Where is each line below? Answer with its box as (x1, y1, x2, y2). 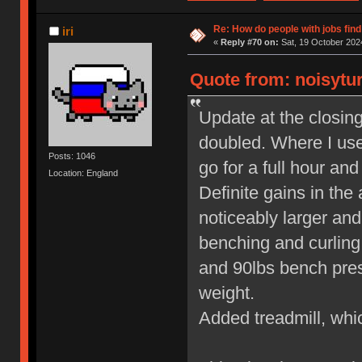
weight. (198, 282, 255, 303)
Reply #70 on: (220, 36, 279, 47)
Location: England (48, 168, 119, 179)
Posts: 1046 (48, 150, 96, 161)
